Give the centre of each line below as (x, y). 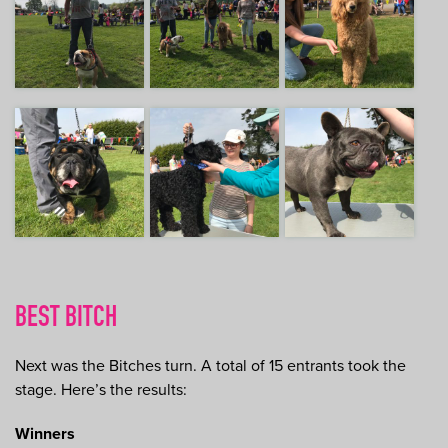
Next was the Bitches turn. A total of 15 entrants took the (210, 365)
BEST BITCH (66, 319)
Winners (45, 433)
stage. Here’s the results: (101, 389)
